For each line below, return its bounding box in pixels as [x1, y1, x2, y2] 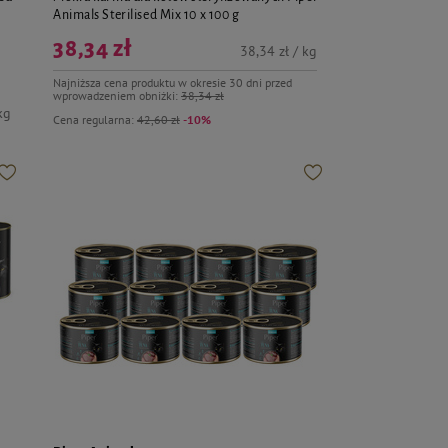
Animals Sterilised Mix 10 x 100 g [53, 7, 240, 22]
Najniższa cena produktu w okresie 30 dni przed [53, 74, 292, 90]
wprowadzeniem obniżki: [53, 87, 181, 103]
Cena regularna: [53, 111, 137, 127]
